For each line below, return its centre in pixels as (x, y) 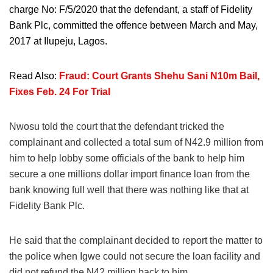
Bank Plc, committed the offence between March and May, (133, 25)
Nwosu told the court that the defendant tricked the (117, 126)
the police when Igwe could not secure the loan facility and (135, 256)
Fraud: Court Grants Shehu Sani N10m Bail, (159, 76)
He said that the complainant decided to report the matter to (136, 240)
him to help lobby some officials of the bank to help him (127, 158)
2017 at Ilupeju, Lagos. (58, 41)
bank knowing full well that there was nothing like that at (129, 190)
